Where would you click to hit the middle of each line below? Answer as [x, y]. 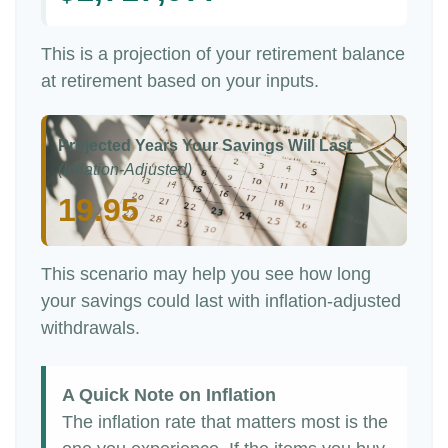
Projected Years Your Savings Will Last [205, 145]
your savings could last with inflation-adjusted [221, 301]
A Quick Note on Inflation [169, 395]
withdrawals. [90, 328]
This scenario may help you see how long [206, 274]
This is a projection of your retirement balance [223, 54]
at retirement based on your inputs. [180, 81]
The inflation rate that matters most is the [225, 422]
